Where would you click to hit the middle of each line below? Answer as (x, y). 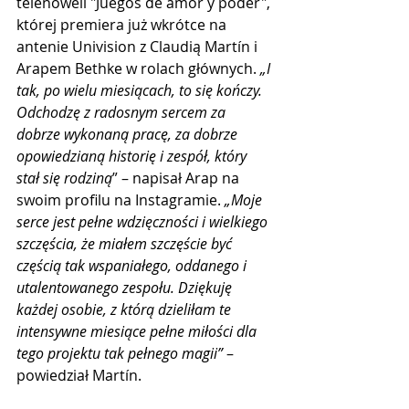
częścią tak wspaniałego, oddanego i (133, 265)
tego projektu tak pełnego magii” (120, 353)
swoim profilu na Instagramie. (121, 199)
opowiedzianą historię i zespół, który (133, 156)
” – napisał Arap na (178, 178)
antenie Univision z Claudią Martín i (139, 46)
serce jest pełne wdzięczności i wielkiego (144, 221)
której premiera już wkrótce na (123, 24)
